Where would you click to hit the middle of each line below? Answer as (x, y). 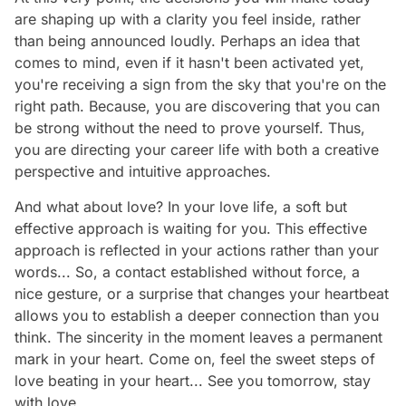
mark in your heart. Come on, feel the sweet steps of (195, 358)
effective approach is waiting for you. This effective (191, 228)
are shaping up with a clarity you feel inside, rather (188, 19)
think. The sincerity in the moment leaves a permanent (198, 337)
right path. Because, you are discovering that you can (197, 106)
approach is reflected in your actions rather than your (197, 250)
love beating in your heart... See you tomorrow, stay (193, 380)
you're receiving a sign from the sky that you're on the (200, 84)
